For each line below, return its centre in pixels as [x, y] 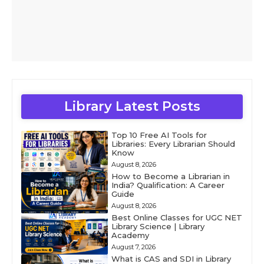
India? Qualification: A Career [168, 185]
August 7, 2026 [133, 247]
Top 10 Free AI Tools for [159, 135]
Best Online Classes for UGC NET [176, 217]
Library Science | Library [158, 226]
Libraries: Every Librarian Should [173, 143]
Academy [130, 235]
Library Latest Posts [132, 106]
